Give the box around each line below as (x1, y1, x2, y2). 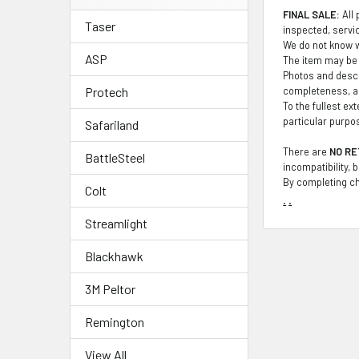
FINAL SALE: (283, 7, 341, 21)
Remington (85, 314, 144, 329)
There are (283, 144, 330, 158)
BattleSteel (85, 150, 145, 165)
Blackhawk (85, 248, 143, 264)
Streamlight (85, 216, 147, 231)
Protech (85, 84, 128, 99)
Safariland (85, 117, 139, 132)
